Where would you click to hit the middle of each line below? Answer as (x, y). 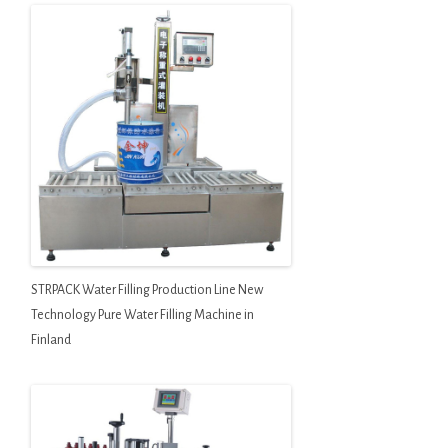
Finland (50, 339)
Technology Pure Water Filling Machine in (142, 314)
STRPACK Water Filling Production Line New (146, 289)
